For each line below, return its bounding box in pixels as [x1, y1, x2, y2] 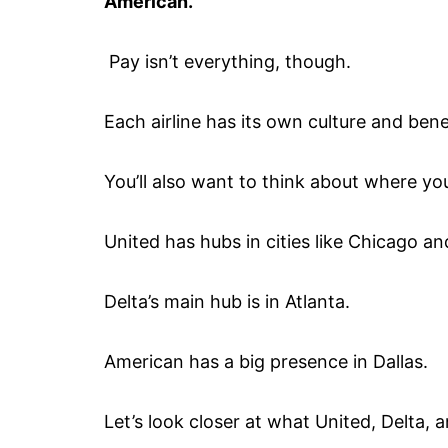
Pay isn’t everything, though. [104, 50, 356, 72]
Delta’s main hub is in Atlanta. [104, 290, 355, 312]
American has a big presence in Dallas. [104, 350, 428, 372]
